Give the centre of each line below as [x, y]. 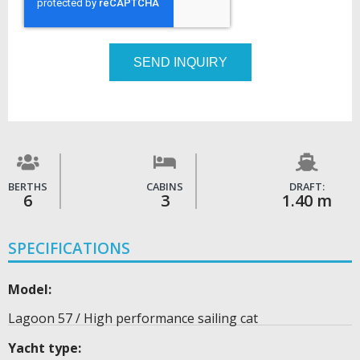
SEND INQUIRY [180, 62]
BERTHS [28, 187]
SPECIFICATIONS [69, 249]
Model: [30, 290]
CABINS [165, 187]
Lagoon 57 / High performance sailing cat [133, 319]
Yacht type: [45, 348]
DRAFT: [307, 187]
